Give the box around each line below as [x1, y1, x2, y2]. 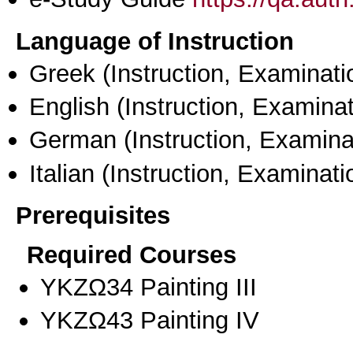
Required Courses [27, 240, 236, 269]
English [29, 92, 110, 121]
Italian [29, 158, 95, 188]
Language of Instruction [16, 26, 294, 55]
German [29, 125, 117, 154]
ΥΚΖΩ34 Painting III [40, 273, 257, 302]
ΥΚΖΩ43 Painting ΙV [40, 306, 259, 335]
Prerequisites [16, 201, 170, 230]
